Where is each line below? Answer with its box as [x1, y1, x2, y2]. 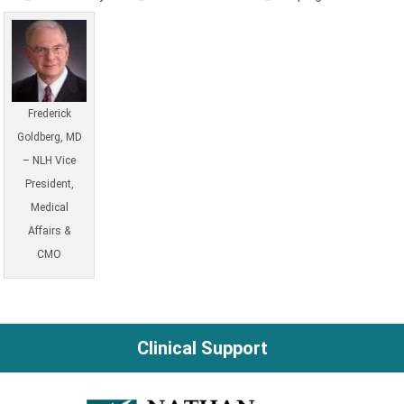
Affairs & [28, 225, 70, 238]
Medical [30, 201, 69, 215]
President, [24, 178, 74, 191]
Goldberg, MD [16, 131, 82, 144]
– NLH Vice [23, 154, 76, 168]
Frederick [27, 107, 71, 121]
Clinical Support [136, 337, 268, 360]
